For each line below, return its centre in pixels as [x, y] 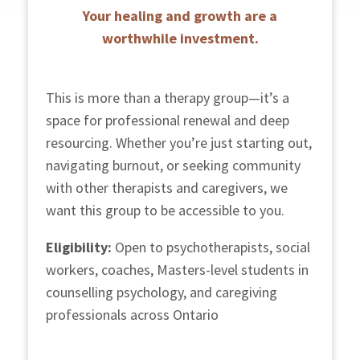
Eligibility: [79, 247]
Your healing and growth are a [180, 15]
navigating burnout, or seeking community [174, 165]
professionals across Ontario [133, 314]
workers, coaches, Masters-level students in [178, 269]
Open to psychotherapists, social [211, 247]
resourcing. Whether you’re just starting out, [179, 142]
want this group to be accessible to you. [166, 210]
